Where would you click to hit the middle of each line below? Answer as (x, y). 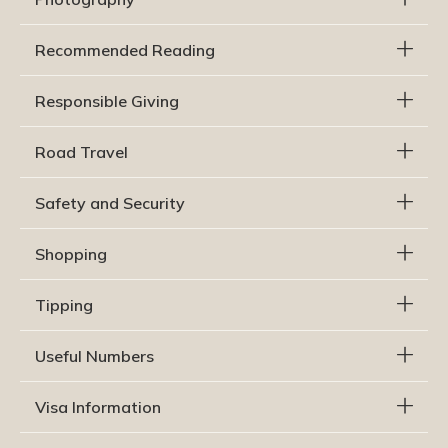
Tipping (64, 305)
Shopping (71, 254)
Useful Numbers (94, 356)
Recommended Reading (125, 50)
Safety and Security (110, 203)
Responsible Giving (107, 101)
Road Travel (81, 152)
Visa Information (98, 407)
